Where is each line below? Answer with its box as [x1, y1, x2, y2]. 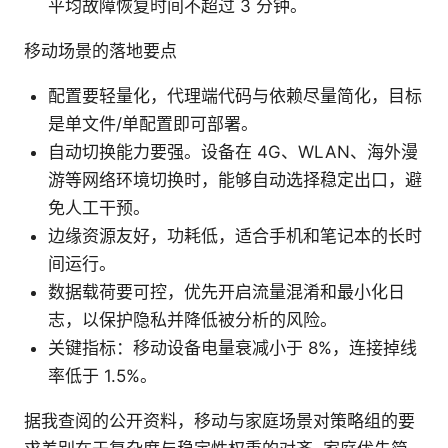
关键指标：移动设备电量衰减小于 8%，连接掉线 [48, 338, 417, 359]
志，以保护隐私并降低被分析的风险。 [48, 310, 337, 331]
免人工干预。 [48, 198, 150, 219]
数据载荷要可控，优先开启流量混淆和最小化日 [48, 282, 405, 303]
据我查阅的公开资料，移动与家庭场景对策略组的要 [24, 411, 415, 432]
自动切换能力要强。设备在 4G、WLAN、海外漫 [48, 142, 418, 163]
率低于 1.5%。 [48, 366, 157, 387]
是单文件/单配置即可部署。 [48, 114, 258, 135]
